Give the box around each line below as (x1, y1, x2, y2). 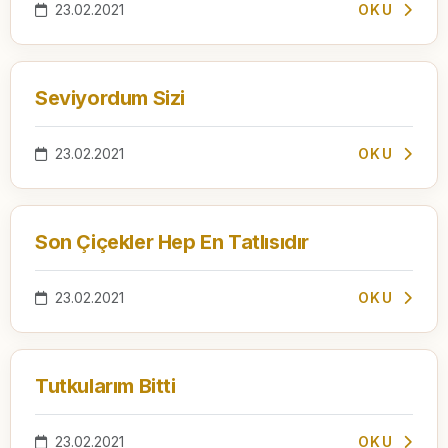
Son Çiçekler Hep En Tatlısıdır (35, 229, 309, 254)
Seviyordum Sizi (35, 85, 185, 110)
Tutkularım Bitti (35, 373, 176, 398)
